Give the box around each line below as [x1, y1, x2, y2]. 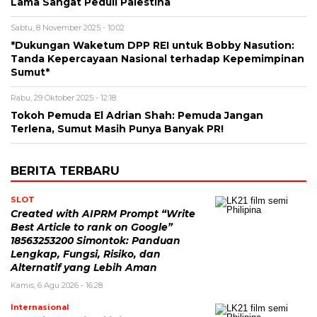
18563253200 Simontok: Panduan [11, 235, 180, 247]
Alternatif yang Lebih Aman [11, 262, 157, 274]
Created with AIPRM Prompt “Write [11, 208, 195, 220]
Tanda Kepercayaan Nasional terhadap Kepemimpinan [11, 53, 304, 65]
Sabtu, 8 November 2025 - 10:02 [11, 23, 125, 33]
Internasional [11, 302, 69, 313]
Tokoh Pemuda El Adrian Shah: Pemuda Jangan [11, 110, 263, 122]
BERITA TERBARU [11, 163, 120, 178]
